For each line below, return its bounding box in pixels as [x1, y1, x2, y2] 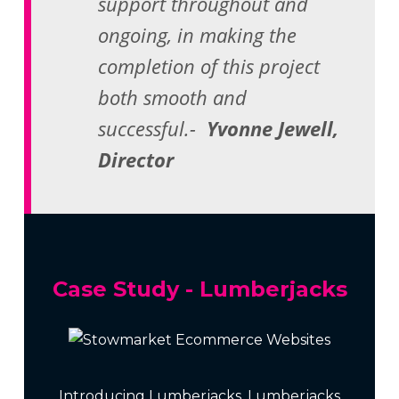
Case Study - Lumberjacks [52, 275, 347, 302]
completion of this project [98, 52, 321, 80]
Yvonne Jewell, [201, 114, 339, 142]
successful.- [98, 114, 202, 142]
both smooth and [98, 83, 248, 111]
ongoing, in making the [98, 20, 297, 49]
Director [98, 145, 175, 174]
